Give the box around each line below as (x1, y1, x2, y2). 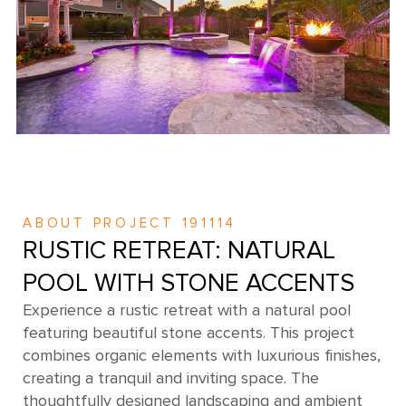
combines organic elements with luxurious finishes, (23, 345, 381, 365)
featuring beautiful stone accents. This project (23, 323, 354, 343)
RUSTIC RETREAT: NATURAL (23, 235, 335, 266)
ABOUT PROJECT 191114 (23, 215, 237, 231)
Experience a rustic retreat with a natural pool (23, 300, 351, 320)
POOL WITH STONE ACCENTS (23, 267, 354, 298)
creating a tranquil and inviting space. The (23, 368, 319, 388)
